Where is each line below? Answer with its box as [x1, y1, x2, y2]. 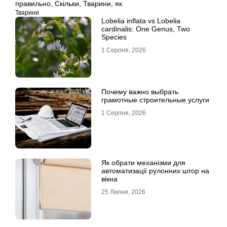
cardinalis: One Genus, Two [101, 25, 190, 33]
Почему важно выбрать [101, 88, 178, 96]
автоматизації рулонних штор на [101, 167, 209, 175]
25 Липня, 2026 [101, 188, 145, 196]
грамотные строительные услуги [101, 96, 209, 104]
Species [101, 33, 127, 41]
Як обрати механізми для [101, 159, 185, 167]
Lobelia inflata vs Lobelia [101, 17, 180, 25]
